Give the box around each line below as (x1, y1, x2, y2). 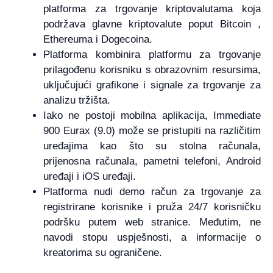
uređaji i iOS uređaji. (43, 170, 136, 182)
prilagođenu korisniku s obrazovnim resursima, (43, 63, 261, 76)
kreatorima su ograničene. (43, 246, 162, 258)
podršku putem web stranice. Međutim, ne (43, 216, 261, 228)
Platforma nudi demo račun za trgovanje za (43, 185, 261, 197)
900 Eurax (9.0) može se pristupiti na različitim (43, 124, 261, 136)
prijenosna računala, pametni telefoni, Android (43, 155, 261, 167)
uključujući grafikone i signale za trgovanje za (43, 79, 261, 91)
